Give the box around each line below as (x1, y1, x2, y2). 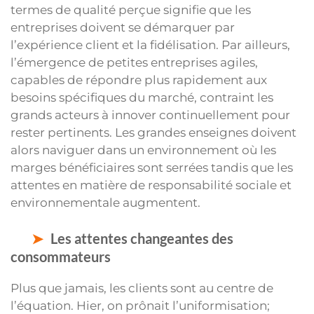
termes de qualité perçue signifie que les (11, 3, 251, 18)
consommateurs (11, 247, 111, 265)
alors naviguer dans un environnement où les (11, 143, 276, 158)
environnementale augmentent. (11, 196, 200, 210)
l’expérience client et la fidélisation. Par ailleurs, (11, 38, 290, 53)
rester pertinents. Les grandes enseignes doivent (11, 125, 296, 140)
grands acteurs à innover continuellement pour (11, 108, 290, 123)
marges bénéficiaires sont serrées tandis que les (11, 161, 293, 175)
